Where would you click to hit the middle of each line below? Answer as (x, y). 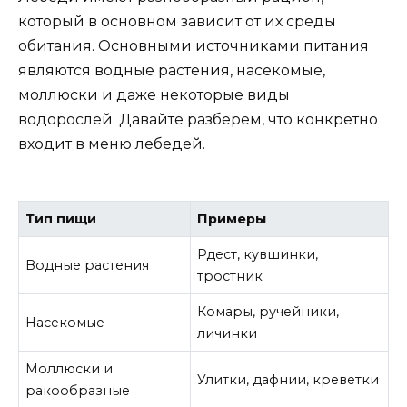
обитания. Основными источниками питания (194, 45)
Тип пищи (61, 218)
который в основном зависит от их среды (177, 21)
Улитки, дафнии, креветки (288, 379)
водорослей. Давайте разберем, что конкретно (198, 119)
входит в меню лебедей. (112, 144)
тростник (230, 276)
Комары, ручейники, (268, 311)
